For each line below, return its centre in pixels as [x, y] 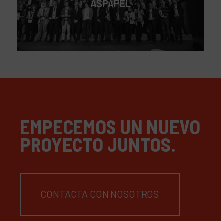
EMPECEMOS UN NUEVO [110, 127]
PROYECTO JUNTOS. [98, 144]
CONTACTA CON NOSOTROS [100, 194]
